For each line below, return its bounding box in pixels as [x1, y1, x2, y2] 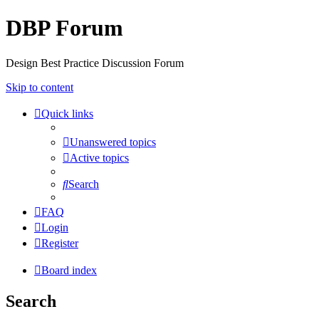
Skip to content [6, 80, 73, 93]
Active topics [70, 151, 129, 164]
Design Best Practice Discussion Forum [6, 56, 184, 69]
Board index [41, 263, 97, 276]
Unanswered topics [70, 135, 156, 148]
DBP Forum [6, 15, 123, 41]
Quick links [41, 107, 93, 120]
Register [41, 236, 78, 249]
